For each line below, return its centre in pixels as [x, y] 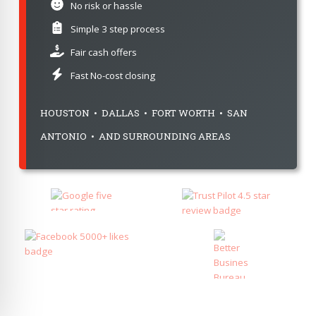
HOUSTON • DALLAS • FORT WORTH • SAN [144, 113]
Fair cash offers [104, 52]
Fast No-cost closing [113, 75]
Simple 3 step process [118, 29]
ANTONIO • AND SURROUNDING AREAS [135, 136]
